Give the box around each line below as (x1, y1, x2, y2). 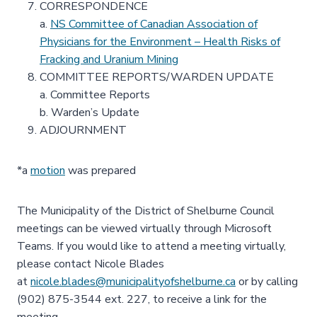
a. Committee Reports (40, 87, 150, 103)
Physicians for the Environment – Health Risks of (40, 34, 280, 50)
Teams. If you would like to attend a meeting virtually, (17, 238, 286, 254)
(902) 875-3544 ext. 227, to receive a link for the (17, 292, 267, 307)
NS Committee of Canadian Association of (50, 16, 258, 32)
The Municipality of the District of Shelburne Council (17, 203, 275, 219)
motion (30, 163, 65, 178)
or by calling (236, 274, 298, 289)
